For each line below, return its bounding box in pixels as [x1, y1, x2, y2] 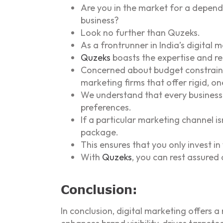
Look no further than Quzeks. [81, 26, 200, 38]
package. [81, 126, 118, 138]
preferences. [81, 101, 131, 113]
